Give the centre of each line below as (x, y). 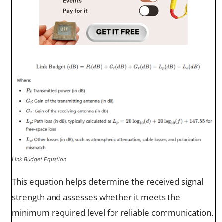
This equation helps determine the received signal (108, 181)
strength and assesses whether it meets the (96, 197)
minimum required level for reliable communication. (112, 212)
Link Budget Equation (39, 159)
